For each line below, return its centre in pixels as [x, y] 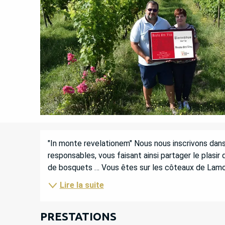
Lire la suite [82, 185]
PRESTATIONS [78, 216]
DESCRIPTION [106, 144]
